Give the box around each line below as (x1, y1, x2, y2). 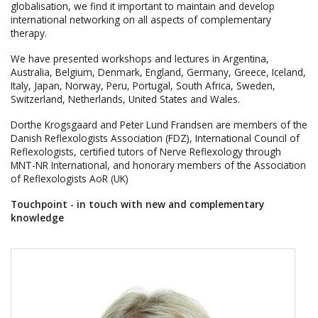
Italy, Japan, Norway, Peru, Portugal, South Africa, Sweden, (11, 79, 275, 93)
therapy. (11, 26, 47, 40)
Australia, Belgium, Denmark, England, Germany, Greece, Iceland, (11, 65, 306, 79)
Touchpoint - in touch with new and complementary (11, 197, 264, 211)
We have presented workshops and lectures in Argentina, (11, 52, 269, 66)
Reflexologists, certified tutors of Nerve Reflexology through (11, 144, 281, 158)
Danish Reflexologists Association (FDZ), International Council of (11, 131, 300, 145)
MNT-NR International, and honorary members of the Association (11, 158, 306, 172)
